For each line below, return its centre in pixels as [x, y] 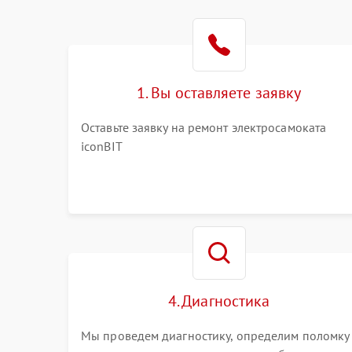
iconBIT [102, 146]
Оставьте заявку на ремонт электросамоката [204, 127]
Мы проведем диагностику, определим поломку [215, 335]
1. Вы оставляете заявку [219, 93]
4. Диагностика [219, 301]
